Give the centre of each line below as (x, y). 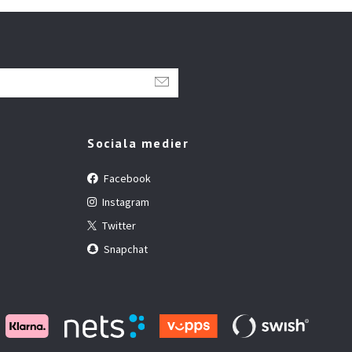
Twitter (118, 225)
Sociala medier (138, 143)
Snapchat (125, 249)
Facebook (126, 178)
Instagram (125, 202)
